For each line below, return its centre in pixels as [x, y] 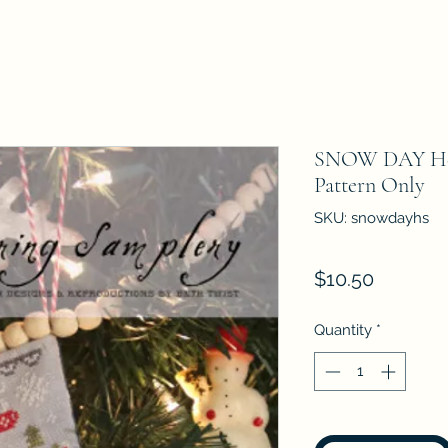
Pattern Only [369, 185]
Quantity [343, 330]
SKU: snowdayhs [371, 218]
